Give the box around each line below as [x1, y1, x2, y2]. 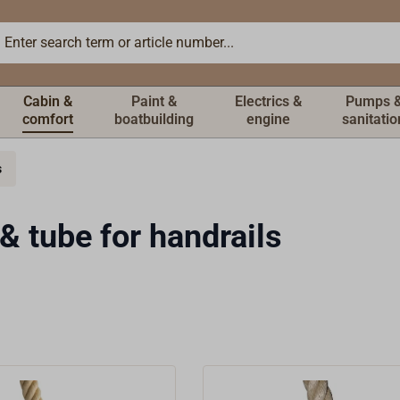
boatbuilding [113, 111, 194, 128]
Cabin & [23, 93, 73, 110]
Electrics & [234, 93, 302, 110]
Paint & [130, 93, 177, 110]
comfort [22, 111, 74, 128]
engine [246, 111, 290, 128]
